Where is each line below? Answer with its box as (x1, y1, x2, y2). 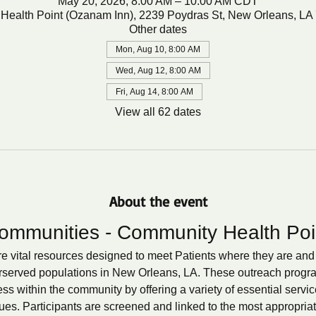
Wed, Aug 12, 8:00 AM (115, 65, 201, 75)
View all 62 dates (115, 105, 201, 118)
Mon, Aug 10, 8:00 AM (115, 44, 200, 54)
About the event (109, 192, 207, 210)
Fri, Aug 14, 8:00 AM (115, 86, 193, 97)
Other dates (129, 23, 187, 35)
